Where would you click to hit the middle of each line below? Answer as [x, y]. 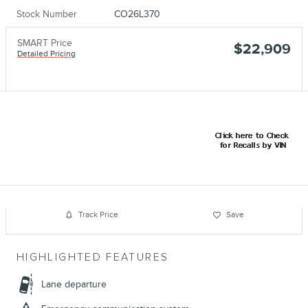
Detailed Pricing [46, 54]
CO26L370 [137, 14]
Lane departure [74, 284]
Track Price [98, 215]
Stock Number [47, 14]
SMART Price [45, 43]
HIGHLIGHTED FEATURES [93, 257]
